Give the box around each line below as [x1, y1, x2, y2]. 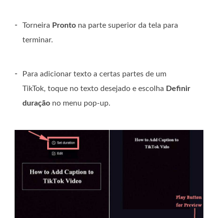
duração [22, 99, 50, 107]
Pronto [52, 21, 76, 29]
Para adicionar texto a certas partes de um [22, 70, 166, 78]
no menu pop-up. [50, 99, 110, 107]
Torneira [22, 21, 52, 29]
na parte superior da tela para [76, 21, 178, 29]
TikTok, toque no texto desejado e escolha [22, 84, 166, 92]
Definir [166, 84, 190, 92]
